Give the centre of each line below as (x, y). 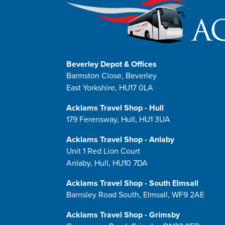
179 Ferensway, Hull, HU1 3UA (118, 120)
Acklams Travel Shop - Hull (115, 108)
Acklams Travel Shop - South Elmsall (132, 183)
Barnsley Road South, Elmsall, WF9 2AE (135, 195)
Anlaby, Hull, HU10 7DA (107, 163)
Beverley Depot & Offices (111, 64)
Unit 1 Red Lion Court (103, 151)
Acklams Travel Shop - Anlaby (120, 140)
